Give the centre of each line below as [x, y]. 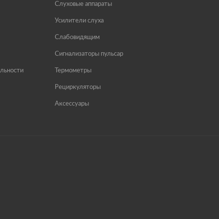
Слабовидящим [77, 38]
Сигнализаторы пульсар [89, 54]
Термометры [73, 71]
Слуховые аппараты [83, 4]
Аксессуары [72, 104]
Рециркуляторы [78, 88]
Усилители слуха [79, 21]
